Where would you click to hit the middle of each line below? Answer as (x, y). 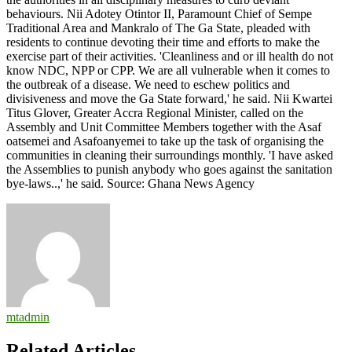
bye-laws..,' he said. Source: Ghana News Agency (130, 183)
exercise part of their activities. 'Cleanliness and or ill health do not (170, 56)
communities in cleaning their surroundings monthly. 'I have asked (170, 155)
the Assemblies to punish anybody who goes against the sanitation (169, 169)
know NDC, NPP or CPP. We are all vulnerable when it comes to (168, 70)
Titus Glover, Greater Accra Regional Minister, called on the (155, 112)
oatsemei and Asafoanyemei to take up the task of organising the (165, 141)
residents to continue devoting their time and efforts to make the (163, 42)
